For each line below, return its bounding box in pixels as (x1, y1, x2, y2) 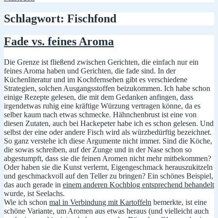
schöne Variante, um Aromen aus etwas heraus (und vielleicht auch (4, 206, 209, 215)
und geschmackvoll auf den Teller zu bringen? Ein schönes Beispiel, (4, 171, 213, 180)
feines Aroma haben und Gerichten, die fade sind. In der (4, 66, 176, 75)
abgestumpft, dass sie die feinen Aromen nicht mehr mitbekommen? (4, 154, 211, 163)
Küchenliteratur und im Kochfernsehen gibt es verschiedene (4, 75, 187, 84)
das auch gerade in (4, 180, 63, 189)
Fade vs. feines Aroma (4, 35, 114, 48)
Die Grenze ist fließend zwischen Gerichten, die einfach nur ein (4, 57, 199, 66)
